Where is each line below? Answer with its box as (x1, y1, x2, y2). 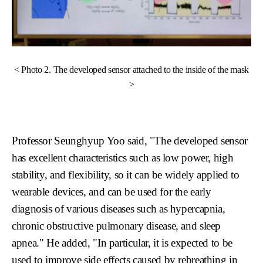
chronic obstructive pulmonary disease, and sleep (12, 219, 221, 232)
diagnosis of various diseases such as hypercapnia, (12, 202, 225, 215)
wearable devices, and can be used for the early (12, 185, 211, 198)
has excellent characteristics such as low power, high (12, 151, 234, 164)
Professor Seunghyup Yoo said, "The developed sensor (12, 134, 248, 147)
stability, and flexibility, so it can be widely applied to (12, 168, 240, 181)
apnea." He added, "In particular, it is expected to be (12, 236, 232, 249)
